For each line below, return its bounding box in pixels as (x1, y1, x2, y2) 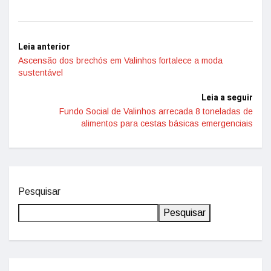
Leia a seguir (201, 91, 253, 104)
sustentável (18, 68, 63, 77)
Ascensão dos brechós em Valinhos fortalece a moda (18, 56, 223, 65)
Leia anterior (18, 41, 70, 53)
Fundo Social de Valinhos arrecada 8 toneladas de (59, 106, 253, 116)
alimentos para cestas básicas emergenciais (81, 119, 253, 128)
